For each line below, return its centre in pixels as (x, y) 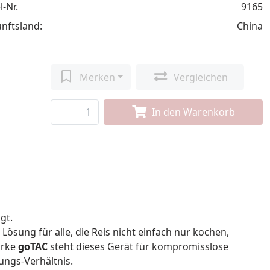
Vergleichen (200, 77)
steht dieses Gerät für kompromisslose (138, 246)
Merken (97, 77)
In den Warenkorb (194, 112)
